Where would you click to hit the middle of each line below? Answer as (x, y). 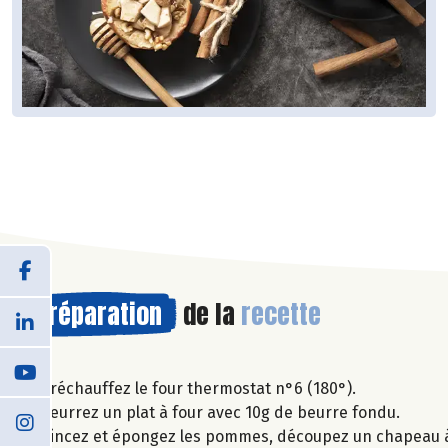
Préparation (98, 313)
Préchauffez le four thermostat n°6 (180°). (198, 388)
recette (281, 313)
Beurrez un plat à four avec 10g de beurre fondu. (220, 412)
